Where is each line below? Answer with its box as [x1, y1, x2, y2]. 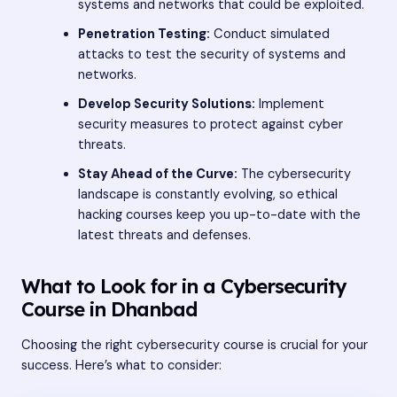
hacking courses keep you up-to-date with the [77, 206, 361, 223]
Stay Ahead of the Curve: [77, 165, 237, 183]
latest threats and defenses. [77, 226, 251, 244]
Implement [254, 95, 324, 113]
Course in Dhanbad [21, 296, 197, 321]
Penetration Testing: [77, 25, 210, 43]
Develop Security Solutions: [77, 95, 255, 113]
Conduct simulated [209, 25, 330, 43]
